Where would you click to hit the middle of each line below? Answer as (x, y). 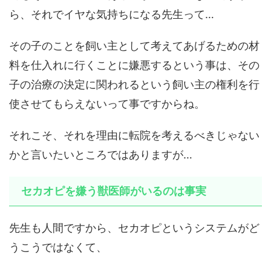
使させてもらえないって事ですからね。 (107, 104)
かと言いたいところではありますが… (101, 155)
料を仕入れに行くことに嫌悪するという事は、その (134, 65)
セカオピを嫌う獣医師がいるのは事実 (114, 191)
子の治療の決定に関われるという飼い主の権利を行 (134, 85)
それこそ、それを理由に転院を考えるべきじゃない (134, 135)
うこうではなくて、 (58, 247)
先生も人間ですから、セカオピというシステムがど (134, 228)
